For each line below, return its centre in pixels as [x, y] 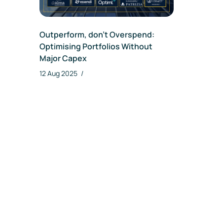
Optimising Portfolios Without [96, 46]
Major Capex [63, 58]
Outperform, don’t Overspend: [97, 34]
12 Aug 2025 [59, 73]
